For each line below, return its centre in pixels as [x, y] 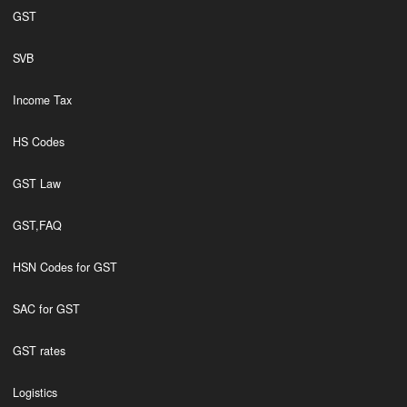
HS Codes [38, 142]
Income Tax [42, 100]
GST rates [39, 351]
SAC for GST [46, 309]
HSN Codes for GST [65, 267]
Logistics [35, 392]
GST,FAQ [37, 225]
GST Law [36, 184]
